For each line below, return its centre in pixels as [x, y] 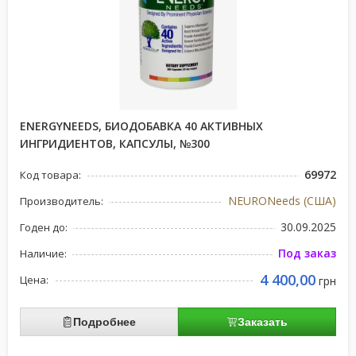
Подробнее [104, 322]
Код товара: [50, 175]
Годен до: [44, 227]
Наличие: [43, 253]
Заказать [263, 322]
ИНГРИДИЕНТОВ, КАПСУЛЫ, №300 [115, 143]
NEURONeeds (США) [282, 201]
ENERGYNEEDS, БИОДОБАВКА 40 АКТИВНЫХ [141, 126]
